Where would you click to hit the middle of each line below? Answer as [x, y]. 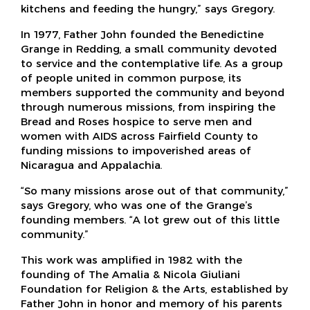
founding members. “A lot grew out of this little [150, 219]
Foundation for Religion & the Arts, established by [154, 289]
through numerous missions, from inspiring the [148, 107]
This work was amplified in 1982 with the [131, 259]
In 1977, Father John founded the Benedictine [142, 34]
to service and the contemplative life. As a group [152, 63]
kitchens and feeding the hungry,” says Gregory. [148, 8]
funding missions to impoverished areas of [136, 150]
